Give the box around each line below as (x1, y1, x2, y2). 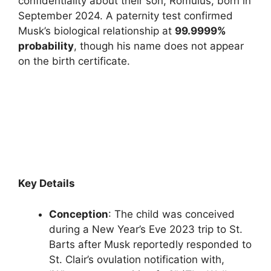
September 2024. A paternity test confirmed (18, 10, 233, 22)
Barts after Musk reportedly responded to (49, 238, 252, 250)
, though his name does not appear (74, 40, 244, 53)
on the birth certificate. (18, 55, 130, 68)
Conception (49, 207, 108, 220)
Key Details (18, 177, 75, 190)
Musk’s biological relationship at (18, 25, 175, 38)
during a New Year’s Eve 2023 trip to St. (49, 223, 243, 235)
